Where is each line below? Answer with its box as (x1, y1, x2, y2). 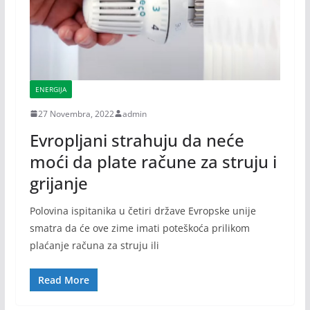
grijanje (29, 171, 88, 194)
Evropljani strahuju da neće (29, 128, 244, 152)
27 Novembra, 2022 (37, 107, 114, 120)
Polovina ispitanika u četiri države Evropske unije (29, 203, 256, 217)
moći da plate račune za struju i (29, 149, 277, 173)
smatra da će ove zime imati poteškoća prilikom (29, 221, 250, 235)
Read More (37, 273, 89, 286)
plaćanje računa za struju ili (29, 238, 159, 252)
